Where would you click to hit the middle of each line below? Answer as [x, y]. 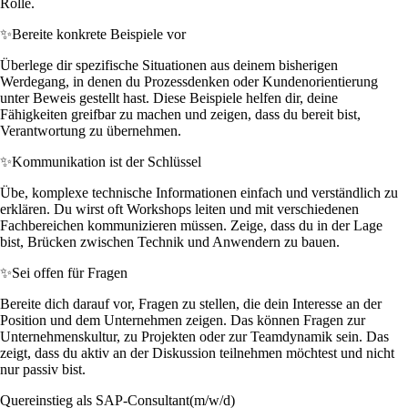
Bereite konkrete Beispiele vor [99, 34]
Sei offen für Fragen [70, 272]
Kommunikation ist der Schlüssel [107, 161]
